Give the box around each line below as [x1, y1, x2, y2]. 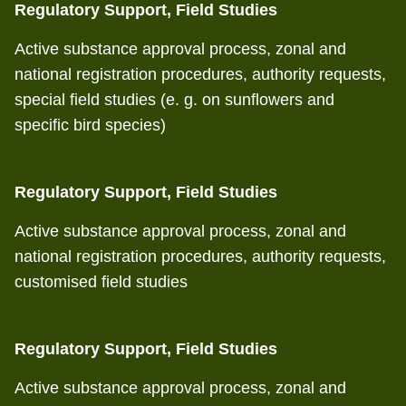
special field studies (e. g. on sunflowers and [14, 91, 334, 109]
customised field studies [14, 273, 188, 291]
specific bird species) [14, 116, 166, 134]
